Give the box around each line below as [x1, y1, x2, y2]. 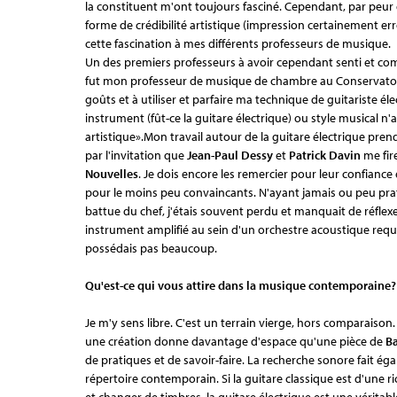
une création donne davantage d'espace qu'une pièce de [85, 332, 385, 349]
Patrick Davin [289, 146, 363, 163]
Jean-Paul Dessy [187, 146, 276, 163]
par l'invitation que [85, 146, 187, 163]
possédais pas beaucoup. [85, 239, 217, 256]
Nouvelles [85, 165, 138, 182]
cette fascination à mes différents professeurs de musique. [85, 35, 391, 51]
